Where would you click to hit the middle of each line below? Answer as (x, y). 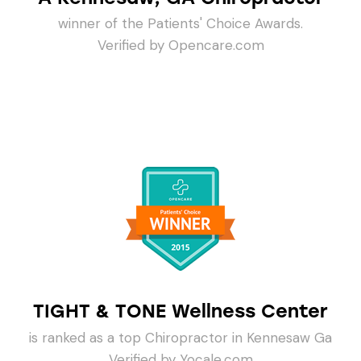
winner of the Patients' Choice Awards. (180, 24)
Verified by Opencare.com (180, 46)
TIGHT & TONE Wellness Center (180, 311)
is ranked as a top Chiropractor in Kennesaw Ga (180, 337)
